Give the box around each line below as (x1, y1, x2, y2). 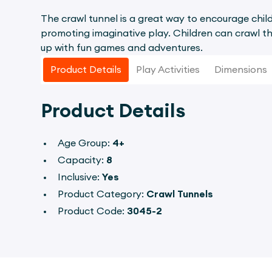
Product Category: (58, 189, 147, 199)
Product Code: (58, 206, 127, 216)
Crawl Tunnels (146, 189, 214, 199)
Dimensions (214, 65, 268, 75)
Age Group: (58, 138, 113, 148)
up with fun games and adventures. (41, 43, 203, 53)
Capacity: (58, 155, 107, 165)
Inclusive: (58, 172, 103, 182)
